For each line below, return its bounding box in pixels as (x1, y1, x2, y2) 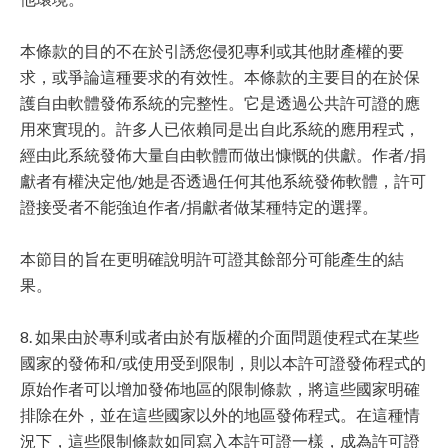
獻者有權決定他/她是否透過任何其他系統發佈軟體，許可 (20, 171, 426, 190)
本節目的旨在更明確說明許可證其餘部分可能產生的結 (20, 249, 404, 268)
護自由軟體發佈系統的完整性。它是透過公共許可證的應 (20, 93, 420, 112)
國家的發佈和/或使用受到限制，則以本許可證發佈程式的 (20, 353, 426, 372)
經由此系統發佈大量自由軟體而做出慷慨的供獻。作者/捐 (20, 145, 426, 164)
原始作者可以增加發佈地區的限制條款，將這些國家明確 (20, 379, 420, 398)
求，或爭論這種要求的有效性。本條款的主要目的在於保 (20, 67, 420, 86)
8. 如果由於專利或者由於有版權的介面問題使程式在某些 (20, 327, 419, 346)
